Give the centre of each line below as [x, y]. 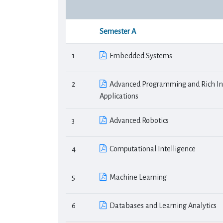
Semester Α [118, 31]
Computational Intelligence [151, 149]
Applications [119, 96]
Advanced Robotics [138, 120]
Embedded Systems [139, 56]
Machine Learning [137, 177]
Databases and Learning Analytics [162, 206]
